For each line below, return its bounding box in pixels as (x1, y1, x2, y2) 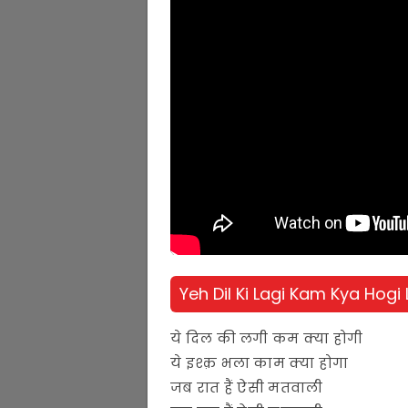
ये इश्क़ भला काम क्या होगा (170, 352, 349, 372)
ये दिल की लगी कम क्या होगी (170, 328, 363, 348)
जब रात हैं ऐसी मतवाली (170, 377, 323, 397)
